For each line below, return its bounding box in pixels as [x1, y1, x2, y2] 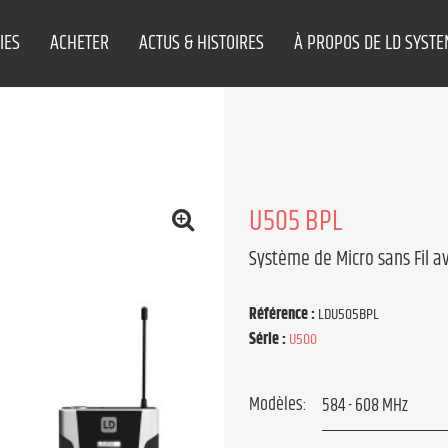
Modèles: [249, 391, 307, 419]
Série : [249, 327, 286, 352]
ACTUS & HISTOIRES [139, 28, 265, 59]
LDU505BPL [318, 302, 379, 327]
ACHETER [50, 28, 110, 59]
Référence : [249, 302, 318, 327]
